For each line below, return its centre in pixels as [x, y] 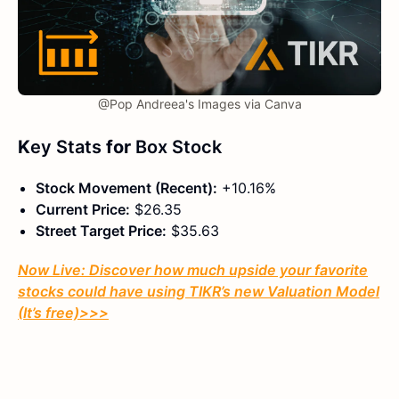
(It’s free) [49, 313]
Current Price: [83, 210]
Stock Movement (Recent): [126, 188]
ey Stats [66, 147]
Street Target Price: [101, 231]
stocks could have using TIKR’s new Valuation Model [199, 292]
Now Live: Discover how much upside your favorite [193, 270]
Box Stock [179, 147]
